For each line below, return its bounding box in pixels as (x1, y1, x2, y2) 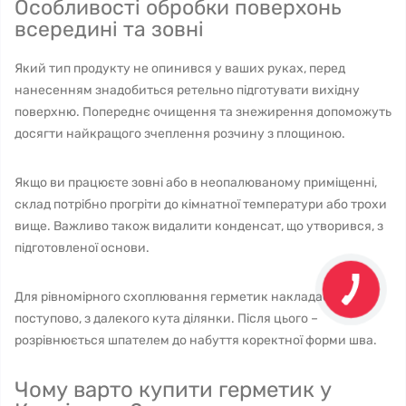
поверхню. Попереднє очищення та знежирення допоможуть (14, 104, 391, 120)
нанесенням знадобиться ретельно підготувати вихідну (14, 82, 360, 98)
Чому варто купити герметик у (14, 377, 332, 402)
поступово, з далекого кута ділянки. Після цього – (14, 311, 318, 326)
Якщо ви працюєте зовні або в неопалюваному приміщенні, (14, 175, 377, 190)
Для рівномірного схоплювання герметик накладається (14, 289, 357, 304)
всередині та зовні (14, 16, 204, 42)
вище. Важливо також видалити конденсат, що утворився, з (14, 218, 383, 234)
